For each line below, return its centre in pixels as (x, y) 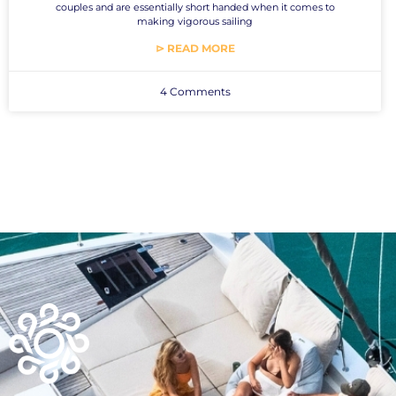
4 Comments (195, 91)
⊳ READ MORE (195, 48)
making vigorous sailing (195, 21)
